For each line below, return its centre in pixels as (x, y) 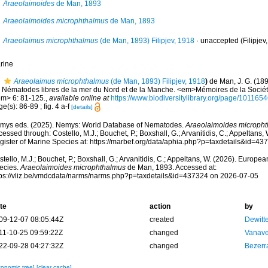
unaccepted (219, 41)
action (160, 207)
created (162, 220)
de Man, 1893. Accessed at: (171, 168)
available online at (79, 98)
